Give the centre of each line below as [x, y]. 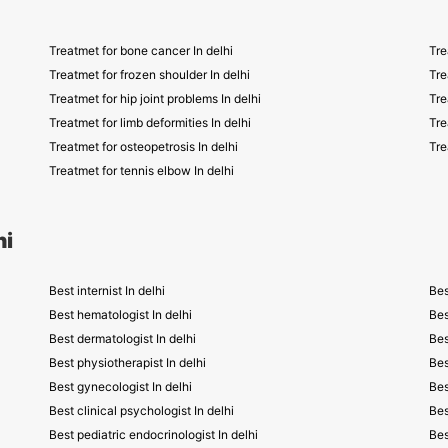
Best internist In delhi [107, 290]
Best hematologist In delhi [120, 314]
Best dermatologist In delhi [122, 338]
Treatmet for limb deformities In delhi [150, 122]
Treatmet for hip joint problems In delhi [155, 98]
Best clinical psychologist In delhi [141, 410]
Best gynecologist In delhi [120, 386]
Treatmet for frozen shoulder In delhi [149, 74]
